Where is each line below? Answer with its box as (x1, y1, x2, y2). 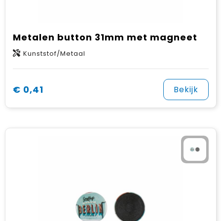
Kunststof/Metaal (23, 49, 85, 58)
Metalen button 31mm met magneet (12, 31, 197, 43)
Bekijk (173, 84, 198, 95)
